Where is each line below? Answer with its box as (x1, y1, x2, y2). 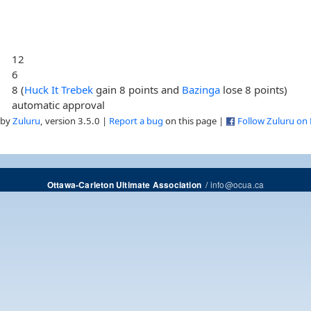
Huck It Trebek (24, 82, 94, 96)
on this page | (163, 114, 226, 127)
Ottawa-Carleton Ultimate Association (47, 178, 201, 191)
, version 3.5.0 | (40, 114, 109, 127)
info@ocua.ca (210, 178, 264, 190)
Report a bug (109, 114, 163, 127)
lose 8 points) (220, 82, 288, 96)
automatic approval (12, 97, 106, 112)
